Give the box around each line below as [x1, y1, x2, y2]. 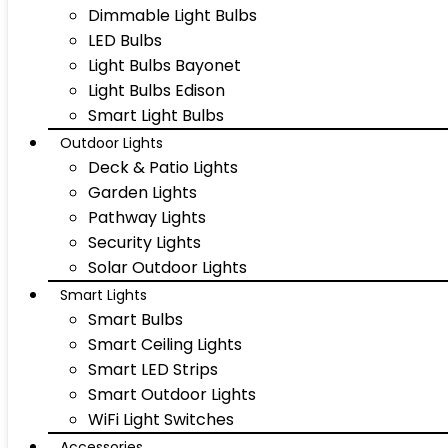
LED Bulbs [88, 29, 162, 52]
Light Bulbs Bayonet [88, 54, 241, 77]
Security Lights [88, 231, 201, 254]
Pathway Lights [88, 206, 206, 229]
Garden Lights [88, 181, 197, 204]
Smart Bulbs [88, 308, 183, 331]
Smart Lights [60, 285, 147, 305]
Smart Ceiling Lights [88, 333, 242, 356]
